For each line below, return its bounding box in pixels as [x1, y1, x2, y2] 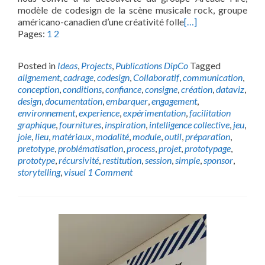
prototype [18, 154, 55, 166]
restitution [102, 154, 141, 166]
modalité [95, 131, 129, 142]
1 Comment [88, 166, 132, 177]
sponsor [203, 154, 233, 166]
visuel [64, 166, 86, 177]
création [181, 83, 212, 95]
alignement [18, 72, 60, 83]
